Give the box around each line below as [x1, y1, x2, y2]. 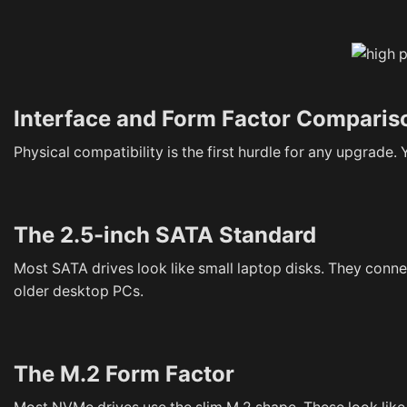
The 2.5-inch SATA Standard [14, 222, 316, 249]
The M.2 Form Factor [14, 361, 234, 388]
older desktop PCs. [14, 283, 144, 300]
